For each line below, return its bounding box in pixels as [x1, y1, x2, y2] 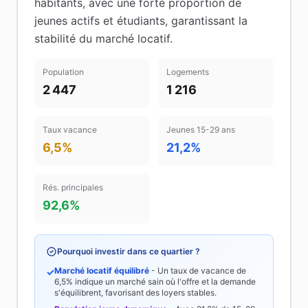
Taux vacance [43, 124, 97, 135]
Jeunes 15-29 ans [166, 124, 235, 135]
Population [43, 67, 84, 77]
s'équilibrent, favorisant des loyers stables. [54, 287, 217, 298]
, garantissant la [165, 14, 247, 27]
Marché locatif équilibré [54, 265, 149, 276]
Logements [166, 67, 209, 77]
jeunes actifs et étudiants [34, 14, 165, 27]
